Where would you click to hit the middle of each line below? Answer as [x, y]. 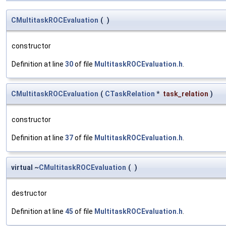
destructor [29, 193]
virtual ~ [25, 168]
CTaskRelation [130, 94]
